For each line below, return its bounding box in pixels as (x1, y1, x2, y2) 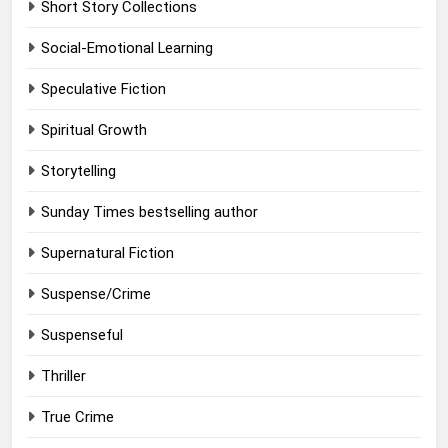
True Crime (41, 408, 114, 427)
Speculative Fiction (41, 80, 166, 99)
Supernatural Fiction (41, 244, 174, 263)
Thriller (41, 367, 86, 386)
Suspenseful (41, 326, 123, 345)
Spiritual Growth (41, 121, 147, 140)
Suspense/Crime (41, 285, 151, 304)
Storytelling (41, 162, 116, 181)
